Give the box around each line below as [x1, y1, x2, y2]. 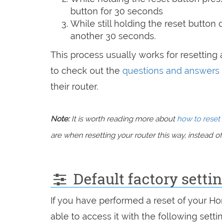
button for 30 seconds [70, 5, 163, 16]
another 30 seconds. [70, 30, 156, 41]
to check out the [51, 65, 122, 76]
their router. [51, 81, 98, 92]
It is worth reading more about [69, 114, 177, 123]
